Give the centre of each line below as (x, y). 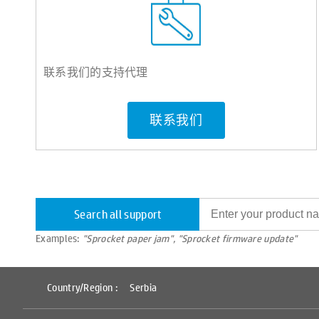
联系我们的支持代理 (96, 71)
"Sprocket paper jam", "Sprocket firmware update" (190, 238)
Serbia (143, 288)
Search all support (118, 214)
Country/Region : (85, 288)
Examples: (59, 238)
